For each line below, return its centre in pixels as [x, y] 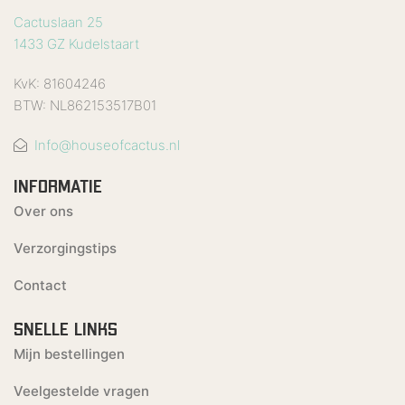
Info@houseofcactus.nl [107, 146]
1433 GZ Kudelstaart [76, 44]
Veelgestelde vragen [81, 391]
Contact [40, 286]
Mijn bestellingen [69, 354]
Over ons [43, 212]
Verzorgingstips [65, 249]
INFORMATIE [58, 187]
